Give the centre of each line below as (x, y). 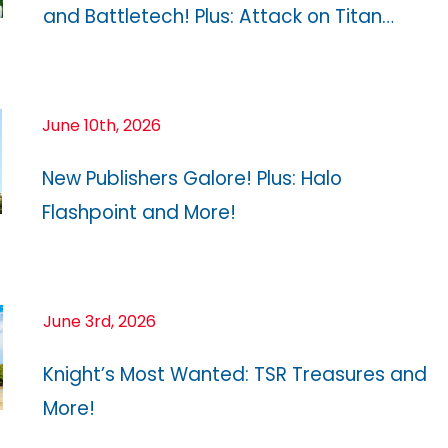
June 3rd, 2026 (99, 321)
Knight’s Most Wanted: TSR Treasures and (235, 374)
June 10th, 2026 (101, 125)
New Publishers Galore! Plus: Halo (192, 178)
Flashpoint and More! (139, 212)
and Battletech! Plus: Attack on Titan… (218, 16)
